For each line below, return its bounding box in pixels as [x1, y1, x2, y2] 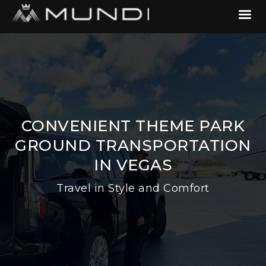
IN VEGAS [94, 156, 172, 175]
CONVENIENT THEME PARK [21, 116, 245, 135]
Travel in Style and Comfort [56, 182, 210, 195]
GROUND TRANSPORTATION [15, 136, 251, 155]
